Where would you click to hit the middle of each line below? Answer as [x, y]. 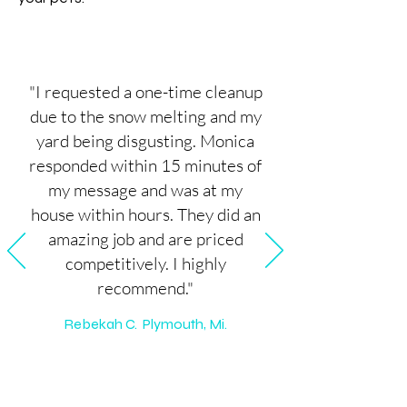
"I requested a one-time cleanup [145, 92]
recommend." [145, 288]
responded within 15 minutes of [145, 165]
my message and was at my [145, 190]
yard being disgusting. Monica [145, 141]
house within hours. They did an [145, 214]
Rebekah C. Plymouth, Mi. [145, 324]
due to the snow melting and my [145, 116]
